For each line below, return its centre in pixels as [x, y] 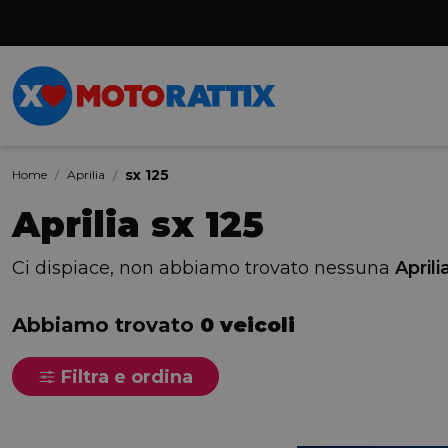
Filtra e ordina [124, 377]
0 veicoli [247, 325]
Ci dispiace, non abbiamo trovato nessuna [203, 267]
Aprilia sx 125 [138, 224]
